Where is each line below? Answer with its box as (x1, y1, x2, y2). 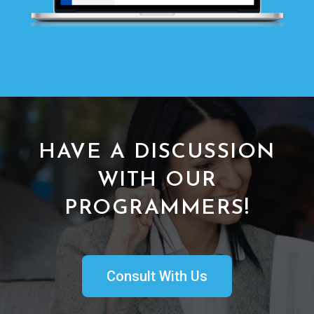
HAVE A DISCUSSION (39, 141, 275, 163)
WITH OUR (97, 169, 217, 191)
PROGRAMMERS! (64, 197, 250, 219)
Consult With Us (107, 267, 207, 285)
